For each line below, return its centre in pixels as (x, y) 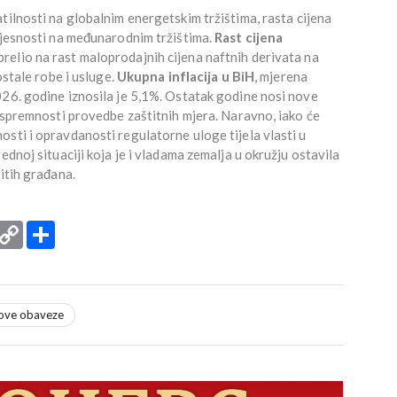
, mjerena (281, 76)
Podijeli (75, 227)
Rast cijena (249, 37)
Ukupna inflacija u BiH (186, 76)
